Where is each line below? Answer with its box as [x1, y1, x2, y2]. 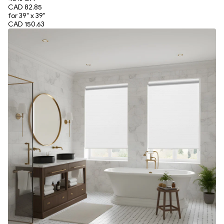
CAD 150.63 [8, 19, 44, 28]
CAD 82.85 [8, 2, 42, 11]
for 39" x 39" [8, 11, 45, 20]
